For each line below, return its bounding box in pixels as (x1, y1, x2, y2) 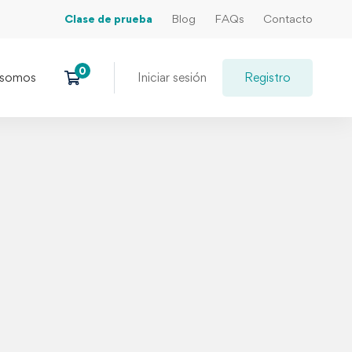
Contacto (263, 12, 313, 25)
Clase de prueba (64, 12, 152, 25)
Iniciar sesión (137, 70, 207, 85)
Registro (244, 70, 291, 85)
